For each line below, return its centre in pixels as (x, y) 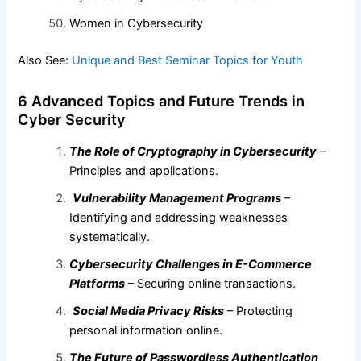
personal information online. (146, 330)
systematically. (110, 237)
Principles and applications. (144, 170)
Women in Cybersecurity (137, 24)
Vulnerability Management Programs (177, 198)
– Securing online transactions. (211, 283)
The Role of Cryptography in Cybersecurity (193, 151)
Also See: (45, 61)
